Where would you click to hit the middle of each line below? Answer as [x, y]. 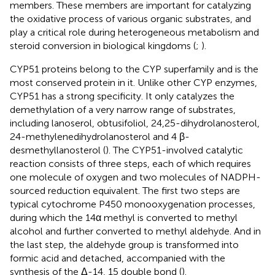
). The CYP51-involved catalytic [174, 150]
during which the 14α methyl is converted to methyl [124, 217]
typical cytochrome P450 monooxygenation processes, [133, 204]
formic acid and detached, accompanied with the [118, 258]
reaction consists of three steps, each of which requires [130, 163]
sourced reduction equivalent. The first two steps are [125, 190]
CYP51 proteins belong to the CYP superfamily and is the [134, 69]
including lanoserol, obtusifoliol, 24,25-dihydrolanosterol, [135, 123]
